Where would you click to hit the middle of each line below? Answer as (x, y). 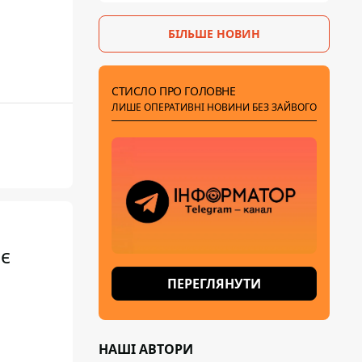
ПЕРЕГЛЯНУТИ (214, 284)
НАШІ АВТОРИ (146, 349)
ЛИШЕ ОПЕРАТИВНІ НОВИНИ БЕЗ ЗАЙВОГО (214, 107)
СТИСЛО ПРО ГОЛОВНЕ (174, 91)
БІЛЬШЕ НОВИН (214, 34)
